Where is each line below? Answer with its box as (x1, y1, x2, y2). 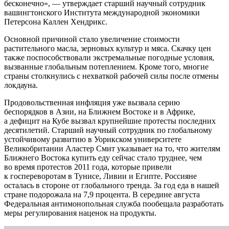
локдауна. (4, 80, 38, 89)
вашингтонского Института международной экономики (4, 8, 200, 17)
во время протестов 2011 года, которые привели (4, 162, 172, 171)
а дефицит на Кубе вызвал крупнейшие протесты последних (4, 116, 216, 125)
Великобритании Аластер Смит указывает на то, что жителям (4, 144, 220, 153)
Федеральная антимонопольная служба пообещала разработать (4, 199, 223, 208)
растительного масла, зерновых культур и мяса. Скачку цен (4, 43, 211, 53)
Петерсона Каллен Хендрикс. (4, 17, 107, 26)
